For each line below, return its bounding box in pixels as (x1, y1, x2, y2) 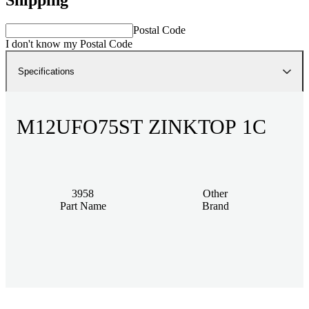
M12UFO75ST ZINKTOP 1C (17, 114, 266, 138)
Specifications (18, 66, 74, 77)
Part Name (59, 199, 106, 212)
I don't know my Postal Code (6, 37, 132, 50)
